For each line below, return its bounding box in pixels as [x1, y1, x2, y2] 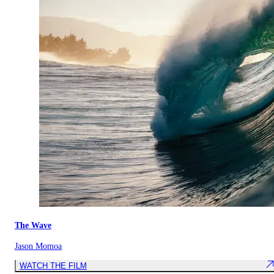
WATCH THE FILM [20, 261, 87, 270]
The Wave [15, 220, 51, 230]
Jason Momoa [15, 242, 62, 251]
